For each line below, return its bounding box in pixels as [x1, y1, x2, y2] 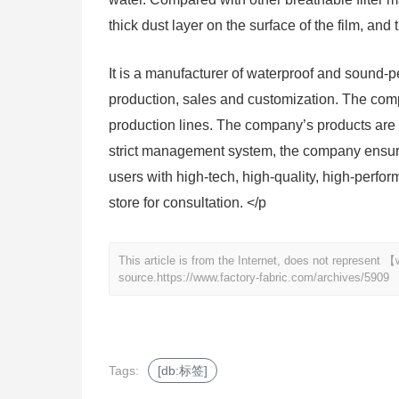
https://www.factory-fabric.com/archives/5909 [157, 270, 389, 284]
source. [118, 270, 157, 284]
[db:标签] [158, 362, 208, 378]
